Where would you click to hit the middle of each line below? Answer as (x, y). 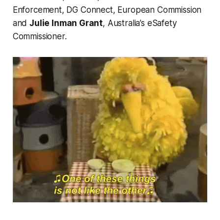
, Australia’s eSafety (140, 23)
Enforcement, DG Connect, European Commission (107, 10)
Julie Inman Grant (66, 23)
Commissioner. (40, 37)
